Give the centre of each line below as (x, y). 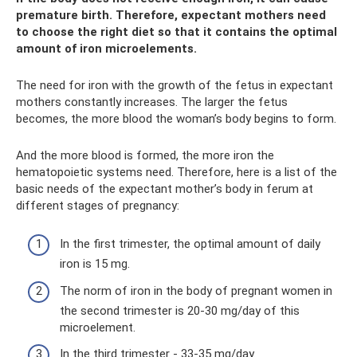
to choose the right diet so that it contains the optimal (177, 31)
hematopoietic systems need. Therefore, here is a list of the (177, 172)
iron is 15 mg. (95, 264)
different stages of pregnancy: (98, 205)
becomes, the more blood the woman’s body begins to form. (176, 118)
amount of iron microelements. (106, 48)
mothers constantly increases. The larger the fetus (152, 102)
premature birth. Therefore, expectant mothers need (171, 15)
